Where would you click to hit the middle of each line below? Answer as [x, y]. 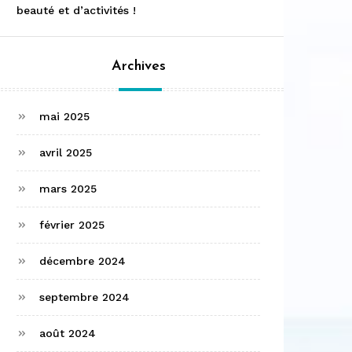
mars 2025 [68, 189]
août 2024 [68, 334]
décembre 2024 [82, 261]
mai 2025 [64, 117]
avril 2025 [66, 153]
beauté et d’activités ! [76, 11]
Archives [138, 67]
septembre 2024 [84, 297]
